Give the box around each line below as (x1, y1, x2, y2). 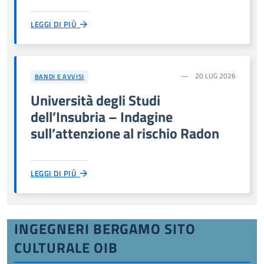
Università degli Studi (31, 89, 160, 111)
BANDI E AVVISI (34, 71, 85, 82)
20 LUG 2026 (193, 70, 236, 81)
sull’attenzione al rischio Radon (31, 122, 219, 144)
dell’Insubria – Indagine (31, 105, 173, 127)
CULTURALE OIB (14, 236, 118, 258)
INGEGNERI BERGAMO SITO (14, 217, 196, 239)
